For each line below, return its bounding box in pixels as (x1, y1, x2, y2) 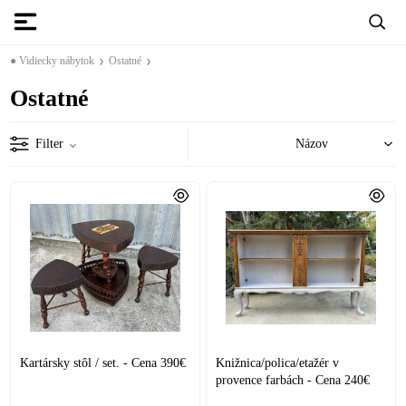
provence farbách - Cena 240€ (216, 372, 371, 387)
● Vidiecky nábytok (10, 54, 95, 67)
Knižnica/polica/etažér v (216, 355, 340, 370)
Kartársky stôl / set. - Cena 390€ (20, 355, 187, 370)
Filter (35, 136, 64, 150)
